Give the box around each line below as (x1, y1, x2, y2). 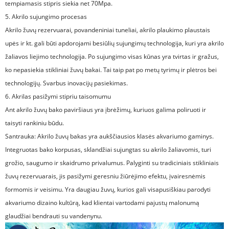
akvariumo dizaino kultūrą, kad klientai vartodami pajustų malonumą (5, 198, 199, 207)
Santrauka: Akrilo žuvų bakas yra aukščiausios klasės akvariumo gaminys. (5, 131, 214, 141)
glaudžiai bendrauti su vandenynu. (5, 211, 102, 220)
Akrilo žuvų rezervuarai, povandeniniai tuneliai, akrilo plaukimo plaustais (5, 25, 210, 34)
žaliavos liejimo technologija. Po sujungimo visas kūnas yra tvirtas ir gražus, (5, 52, 219, 61)
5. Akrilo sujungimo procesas (5, 12, 87, 21)
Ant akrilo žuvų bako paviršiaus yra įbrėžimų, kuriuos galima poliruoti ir (5, 105, 206, 114)
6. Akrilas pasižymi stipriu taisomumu (5, 91, 111, 101)
